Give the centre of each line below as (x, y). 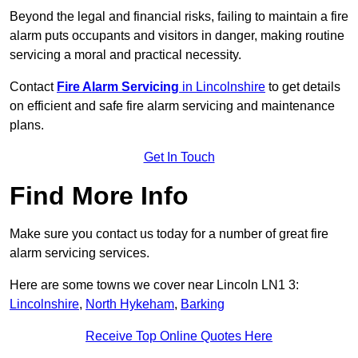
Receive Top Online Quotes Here (179, 336)
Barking (203, 304)
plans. (27, 125)
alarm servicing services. (80, 253)
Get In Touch (179, 157)
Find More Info (99, 196)
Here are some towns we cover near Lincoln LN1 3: (154, 285)
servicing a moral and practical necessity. (125, 55)
